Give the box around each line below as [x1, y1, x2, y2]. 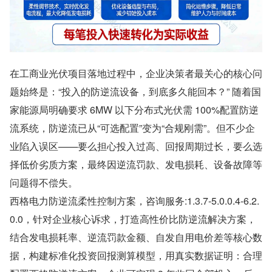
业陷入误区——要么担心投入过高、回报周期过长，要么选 [10, 138, 262, 153]
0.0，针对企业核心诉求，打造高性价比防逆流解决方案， [10, 211, 256, 226]
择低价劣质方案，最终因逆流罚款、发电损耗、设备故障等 [10, 157, 262, 171]
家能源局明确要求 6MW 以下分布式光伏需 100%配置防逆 [10, 102, 259, 117]
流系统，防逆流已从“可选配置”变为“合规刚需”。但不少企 [10, 120, 255, 135]
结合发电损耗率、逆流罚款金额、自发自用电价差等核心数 [10, 229, 262, 244]
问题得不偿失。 [10, 175, 78, 189]
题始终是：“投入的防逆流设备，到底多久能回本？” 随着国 [10, 84, 261, 98]
